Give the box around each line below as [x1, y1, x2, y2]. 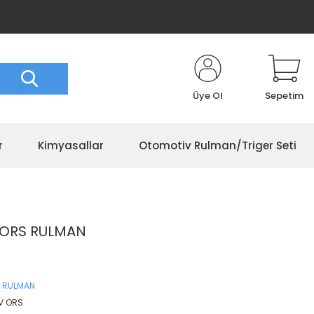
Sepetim [265, 89, 303, 102]
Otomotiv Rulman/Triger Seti [139, 138, 296, 153]
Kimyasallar [38, 138, 104, 153]
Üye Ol [193, 89, 223, 102]
